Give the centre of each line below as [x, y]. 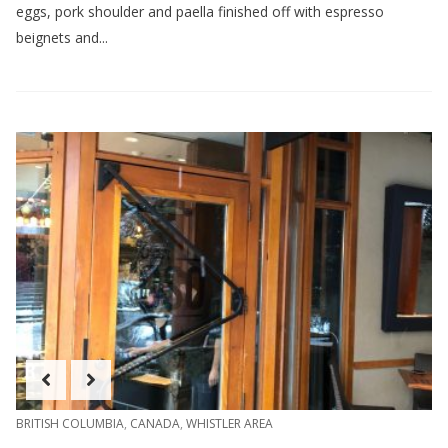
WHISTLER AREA [229, 423]
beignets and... [62, 38]
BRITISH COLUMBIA [70, 423]
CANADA [155, 423]
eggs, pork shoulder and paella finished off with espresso [200, 12]
